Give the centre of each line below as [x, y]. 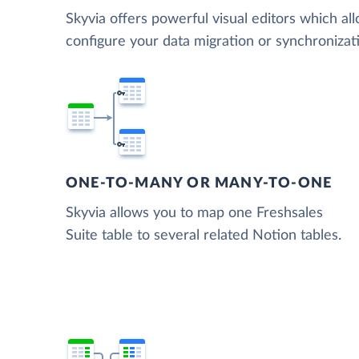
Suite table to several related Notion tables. [204, 236]
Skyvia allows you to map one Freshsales [194, 214]
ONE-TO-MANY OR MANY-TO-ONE [199, 184]
